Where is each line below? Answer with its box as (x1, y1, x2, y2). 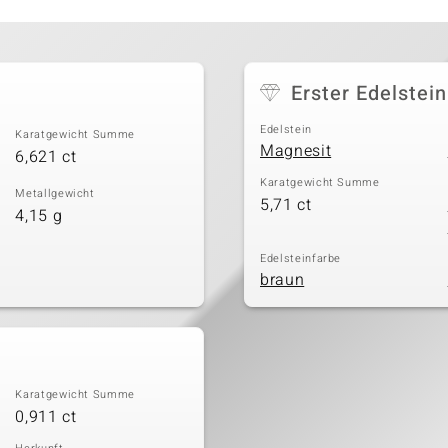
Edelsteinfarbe (260, 249, 342, 267)
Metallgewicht (15, 185, 95, 203)
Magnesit (260, 139, 332, 164)
